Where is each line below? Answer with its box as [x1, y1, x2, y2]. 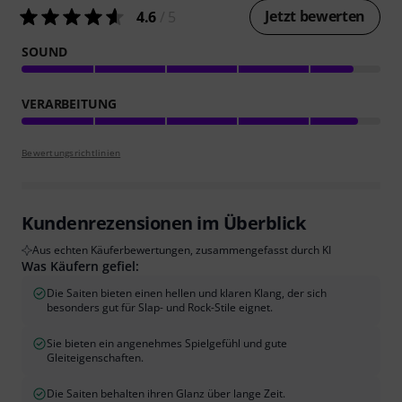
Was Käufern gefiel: [22, 258, 139, 275]
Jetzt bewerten [265, 6, 365, 26]
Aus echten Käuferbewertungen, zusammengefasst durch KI [32, 242, 331, 258]
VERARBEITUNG [22, 95, 117, 112]
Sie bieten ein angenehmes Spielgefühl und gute [47, 336, 287, 351]
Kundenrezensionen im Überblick [22, 211, 305, 235]
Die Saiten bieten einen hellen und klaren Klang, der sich [47, 285, 327, 301]
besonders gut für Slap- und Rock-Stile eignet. [47, 300, 273, 315]
